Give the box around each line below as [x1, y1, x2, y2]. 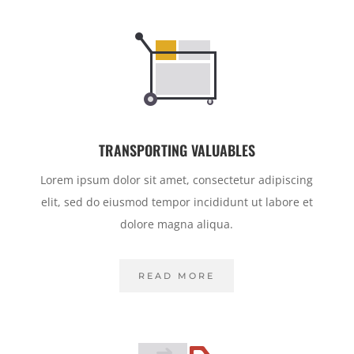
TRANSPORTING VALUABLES [98, 140, 255, 161]
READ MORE [138, 270, 216, 282]
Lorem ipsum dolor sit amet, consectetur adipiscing [40, 172, 314, 188]
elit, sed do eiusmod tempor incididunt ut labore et [40, 194, 313, 210]
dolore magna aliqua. [120, 217, 234, 232]
